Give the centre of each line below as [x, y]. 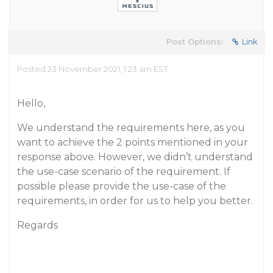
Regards [37, 225]
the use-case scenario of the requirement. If [124, 172]
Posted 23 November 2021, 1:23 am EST [93, 69]
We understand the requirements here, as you [131, 128]
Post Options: [195, 41]
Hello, [31, 103]
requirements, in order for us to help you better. [135, 201]
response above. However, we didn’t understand [135, 157]
